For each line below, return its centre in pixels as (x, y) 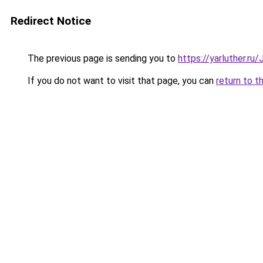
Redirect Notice (51, 21)
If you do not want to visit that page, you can (121, 81)
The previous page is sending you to (102, 58)
